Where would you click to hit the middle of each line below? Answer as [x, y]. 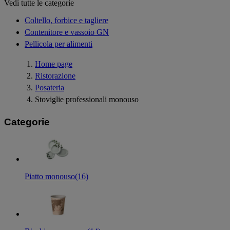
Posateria [50, 87]
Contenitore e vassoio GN [67, 32]
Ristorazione [55, 75]
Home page [54, 64]
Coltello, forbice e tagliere [66, 20]
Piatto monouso [50, 177]
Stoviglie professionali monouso [87, 99]
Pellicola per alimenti [59, 44]
